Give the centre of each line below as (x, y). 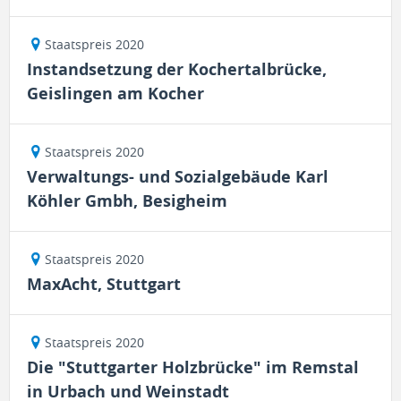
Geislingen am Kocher (115, 94)
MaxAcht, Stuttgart (104, 284)
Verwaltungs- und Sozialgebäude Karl (178, 177)
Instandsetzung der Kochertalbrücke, (177, 69)
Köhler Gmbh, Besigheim (127, 201)
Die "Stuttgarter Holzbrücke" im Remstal (193, 367)
